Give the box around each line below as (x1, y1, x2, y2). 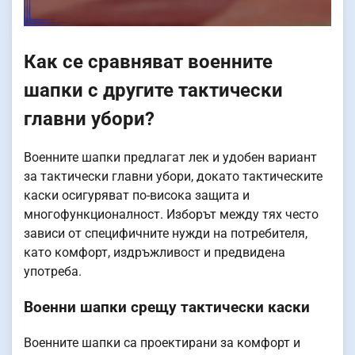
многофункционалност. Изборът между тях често (24, 207, 319, 223)
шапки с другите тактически (24, 78, 283, 101)
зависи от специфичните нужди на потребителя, (24, 226, 307, 242)
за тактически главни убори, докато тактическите (24, 169, 323, 185)
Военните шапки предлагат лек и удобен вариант (24, 150, 317, 166)
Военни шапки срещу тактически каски (24, 299, 310, 317)
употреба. (24, 264, 82, 280)
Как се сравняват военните (24, 50, 273, 73)
